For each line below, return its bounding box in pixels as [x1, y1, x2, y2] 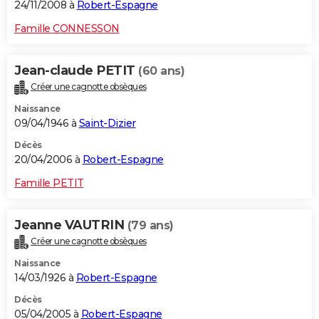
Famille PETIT [14, 177, 84, 190]
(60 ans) [138, 64, 184, 78]
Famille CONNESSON [14, 22, 120, 36]
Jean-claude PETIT [14, 63, 138, 79]
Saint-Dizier [78, 117, 136, 130]
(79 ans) [127, 219, 174, 233]
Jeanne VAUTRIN [14, 217, 127, 234]
